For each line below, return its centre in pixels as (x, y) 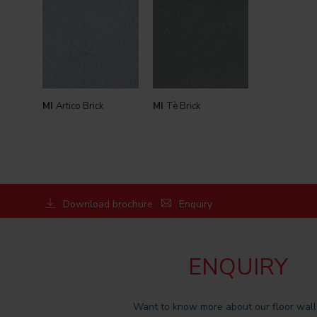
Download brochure (108, 204)
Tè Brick (183, 106)
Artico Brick (80, 106)
